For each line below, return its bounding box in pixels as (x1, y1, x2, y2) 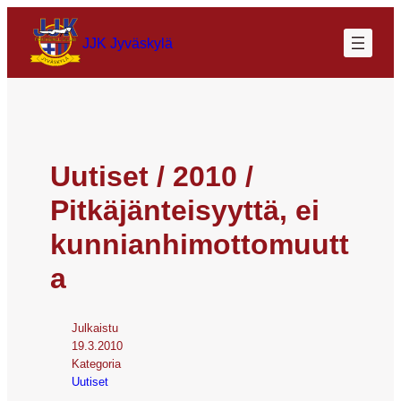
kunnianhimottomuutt (50, 227, 349, 260)
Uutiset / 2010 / (50, 159, 253, 192)
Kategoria (72, 356, 121, 371)
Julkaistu (72, 320, 118, 335)
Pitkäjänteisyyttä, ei (50, 193, 320, 226)
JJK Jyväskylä (82, 34, 173, 51)
